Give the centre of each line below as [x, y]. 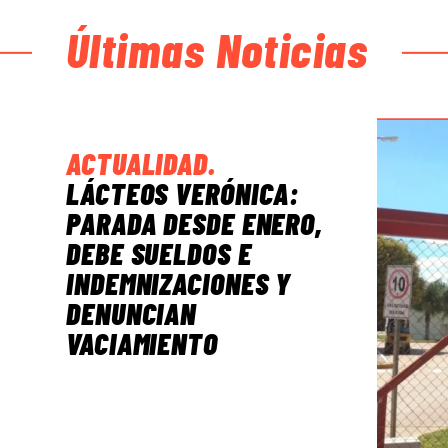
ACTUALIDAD [137, 163]
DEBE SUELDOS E [159, 253]
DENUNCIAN [131, 313]
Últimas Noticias [217, 49]
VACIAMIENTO [142, 343]
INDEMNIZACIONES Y [179, 283]
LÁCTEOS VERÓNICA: [183, 193]
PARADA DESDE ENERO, [195, 223]
